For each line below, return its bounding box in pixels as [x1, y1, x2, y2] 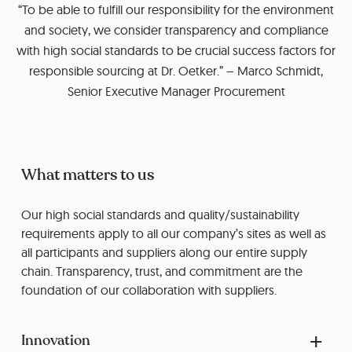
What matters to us [20, 164, 154, 185]
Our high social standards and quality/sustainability [20, 207, 299, 222]
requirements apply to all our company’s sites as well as [20, 225, 326, 241]
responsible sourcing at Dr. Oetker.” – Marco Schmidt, [29, 63, 323, 79]
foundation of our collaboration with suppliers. [20, 282, 277, 298]
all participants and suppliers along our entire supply [20, 244, 307, 260]
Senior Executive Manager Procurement [67, 83, 285, 99]
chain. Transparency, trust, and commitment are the [20, 263, 302, 279]
